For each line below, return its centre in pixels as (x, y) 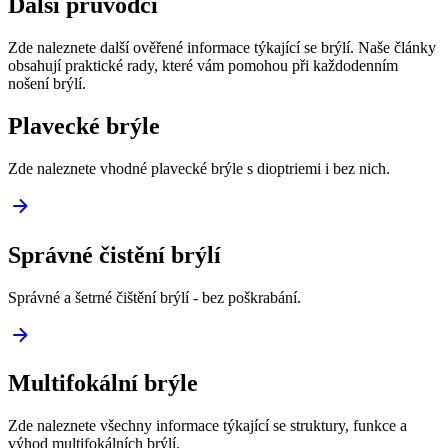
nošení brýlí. (47, 83)
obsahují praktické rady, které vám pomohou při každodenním (203, 65)
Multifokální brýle (103, 383)
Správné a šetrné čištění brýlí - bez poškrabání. (154, 297)
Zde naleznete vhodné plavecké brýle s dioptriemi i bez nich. (199, 168)
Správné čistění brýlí (114, 254)
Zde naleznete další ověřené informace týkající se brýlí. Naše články (222, 47)
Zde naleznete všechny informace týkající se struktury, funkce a (207, 426)
